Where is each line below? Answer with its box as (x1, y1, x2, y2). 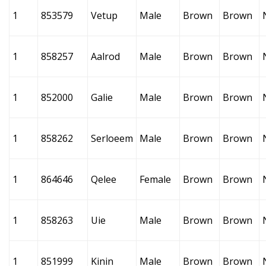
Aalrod (91, 50, 120, 63)
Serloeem (91, 132, 133, 145)
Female (140, 173, 171, 186)
